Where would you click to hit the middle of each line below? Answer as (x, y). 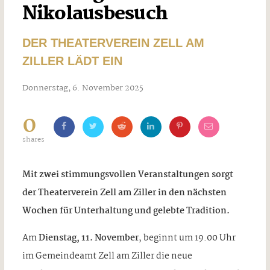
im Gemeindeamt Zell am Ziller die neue (107, 256)
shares (33, 140)
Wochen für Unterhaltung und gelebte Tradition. (127, 211)
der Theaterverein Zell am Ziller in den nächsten (124, 193)
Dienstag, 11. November (88, 238)
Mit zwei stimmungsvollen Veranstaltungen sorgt (127, 174)
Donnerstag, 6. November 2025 (83, 88)
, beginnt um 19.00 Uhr (187, 238)
